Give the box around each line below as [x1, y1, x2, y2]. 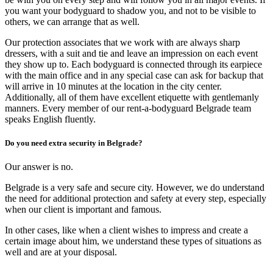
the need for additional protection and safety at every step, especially [5, 193, 266, 204]
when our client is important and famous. [5, 204, 161, 215]
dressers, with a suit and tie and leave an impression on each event [5, 48, 258, 58]
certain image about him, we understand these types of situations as [5, 236, 261, 247]
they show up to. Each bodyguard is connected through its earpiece [5, 58, 262, 69]
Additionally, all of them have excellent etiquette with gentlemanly [5, 91, 259, 102]
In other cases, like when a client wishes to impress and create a [5, 225, 248, 236]
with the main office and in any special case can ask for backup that [5, 69, 263, 80]
